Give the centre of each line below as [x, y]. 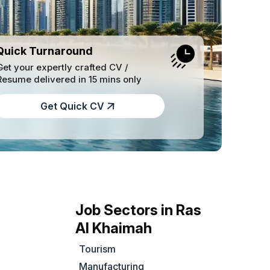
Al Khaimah [114, 228]
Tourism [98, 249]
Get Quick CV [72, 106]
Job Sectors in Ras [139, 210]
